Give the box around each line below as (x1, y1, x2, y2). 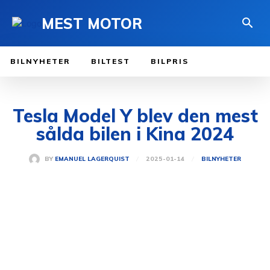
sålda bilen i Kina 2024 (36, 122, 234, 146)
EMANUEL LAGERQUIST (55, 155, 130, 163)
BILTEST (91, 57, 130, 66)
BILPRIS (151, 57, 189, 66)
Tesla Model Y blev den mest (12, 104, 258, 128)
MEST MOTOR (42, 14, 142, 33)
